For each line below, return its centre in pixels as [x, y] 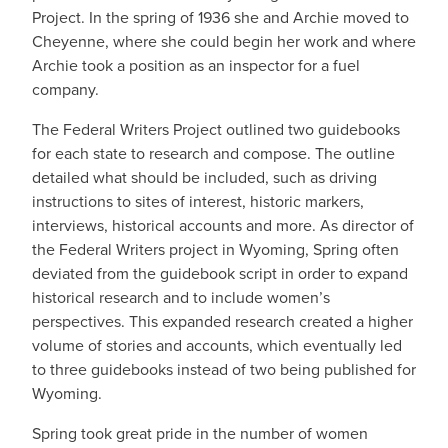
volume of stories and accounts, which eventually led [217, 345]
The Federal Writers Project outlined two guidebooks [216, 129]
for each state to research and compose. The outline [213, 153]
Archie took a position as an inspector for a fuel [196, 65]
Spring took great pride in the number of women [200, 433]
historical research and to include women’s [181, 297]
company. [65, 89]
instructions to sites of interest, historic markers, [198, 201]
